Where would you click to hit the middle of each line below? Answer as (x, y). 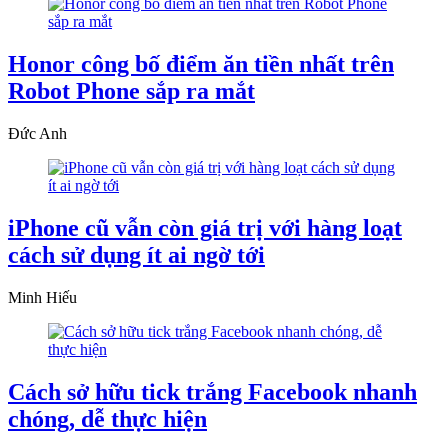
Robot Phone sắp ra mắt (131, 91)
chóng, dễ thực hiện (107, 418)
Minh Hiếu (42, 297)
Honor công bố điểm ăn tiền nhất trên (201, 64)
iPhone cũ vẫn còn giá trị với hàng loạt (205, 227)
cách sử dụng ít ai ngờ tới (136, 254)
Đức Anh (37, 133)
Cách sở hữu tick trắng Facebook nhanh (212, 391)
